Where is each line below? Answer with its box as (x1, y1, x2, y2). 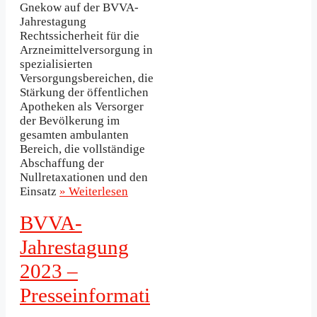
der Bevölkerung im (20, 114, 120, 128)
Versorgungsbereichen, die (20, 71, 154, 86)
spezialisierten (20, 57, 93, 71)
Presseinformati (20, 284, 150, 307)
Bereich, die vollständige (20, 142, 145, 156)
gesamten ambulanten (20, 128, 129, 142)
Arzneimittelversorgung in (20, 43, 153, 57)
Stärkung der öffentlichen (20, 86, 149, 100)
